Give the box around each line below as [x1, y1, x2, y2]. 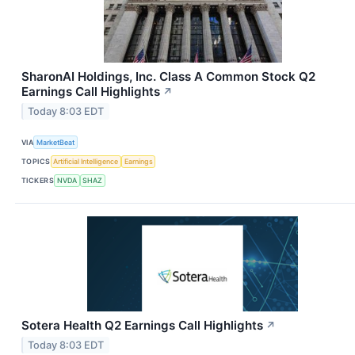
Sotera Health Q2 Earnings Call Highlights [21, 317, 263, 333]
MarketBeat [36, 137, 75, 147]
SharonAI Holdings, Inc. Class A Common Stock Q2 [21, 69, 315, 85]
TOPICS [21, 157, 51, 166]
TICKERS [21, 176, 55, 185]
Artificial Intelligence [53, 157, 119, 166]
